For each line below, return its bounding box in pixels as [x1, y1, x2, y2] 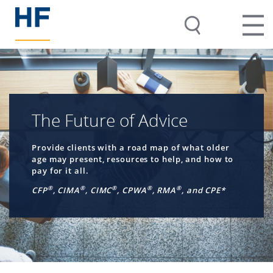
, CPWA [117, 184, 147, 196]
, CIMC [85, 184, 112, 196]
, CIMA [52, 184, 80, 196]
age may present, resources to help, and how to [32, 153, 234, 165]
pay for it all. [32, 165, 89, 176]
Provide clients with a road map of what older [32, 141, 230, 153]
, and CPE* [181, 184, 225, 196]
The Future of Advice [32, 108, 188, 132]
